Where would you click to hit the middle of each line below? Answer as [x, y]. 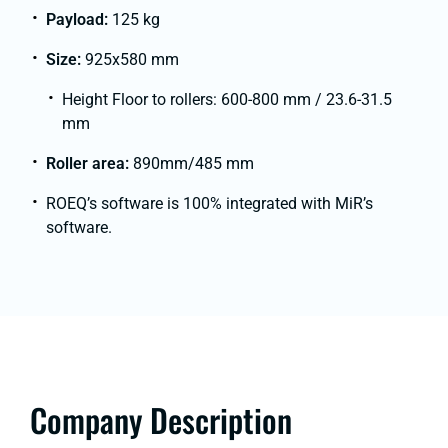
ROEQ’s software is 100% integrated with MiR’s [209, 203]
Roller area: [89, 163]
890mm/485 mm [193, 163]
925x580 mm [132, 59]
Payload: [79, 19]
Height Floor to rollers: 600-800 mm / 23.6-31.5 [227, 99]
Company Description [161, 420]
